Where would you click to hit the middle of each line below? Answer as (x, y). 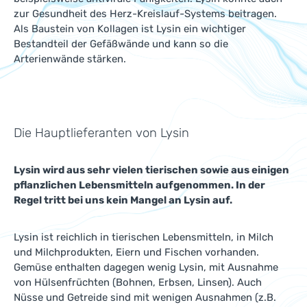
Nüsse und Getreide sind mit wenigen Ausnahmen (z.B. (145, 297)
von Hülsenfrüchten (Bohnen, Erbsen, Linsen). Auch (138, 282)
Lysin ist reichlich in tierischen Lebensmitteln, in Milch (144, 237)
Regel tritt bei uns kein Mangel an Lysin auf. (123, 200)
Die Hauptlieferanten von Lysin (101, 133)
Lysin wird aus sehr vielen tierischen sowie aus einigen (151, 170)
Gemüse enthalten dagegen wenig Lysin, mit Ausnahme (146, 267)
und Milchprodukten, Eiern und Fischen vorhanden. (136, 252)
